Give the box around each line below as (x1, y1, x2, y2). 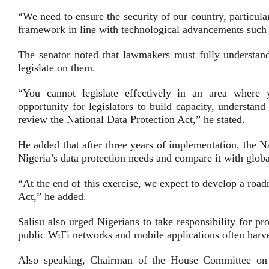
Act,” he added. (18, 190, 86, 202)
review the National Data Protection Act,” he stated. (18, 113, 245, 125)
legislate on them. (18, 62, 95, 74)
